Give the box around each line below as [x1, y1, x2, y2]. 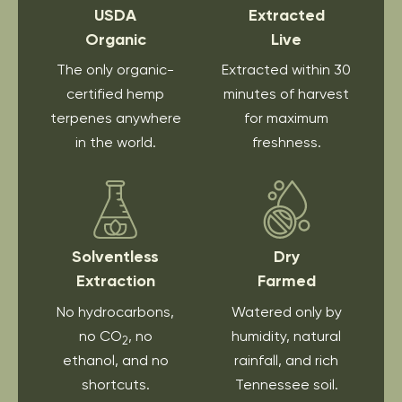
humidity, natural [232, 327, 342, 345]
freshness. [251, 134, 321, 152]
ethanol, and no [62, 351, 169, 369]
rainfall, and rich [234, 351, 339, 369]
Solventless [72, 246, 160, 267]
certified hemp [66, 85, 165, 103]
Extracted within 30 [222, 61, 352, 79]
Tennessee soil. [234, 375, 338, 393]
